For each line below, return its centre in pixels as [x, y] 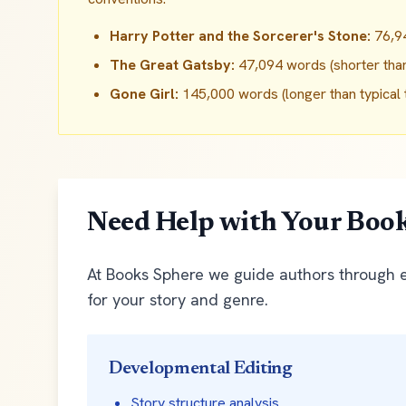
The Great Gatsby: [172, 65]
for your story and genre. [178, 300]
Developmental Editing [201, 369]
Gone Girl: [144, 94]
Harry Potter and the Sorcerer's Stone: [240, 36]
